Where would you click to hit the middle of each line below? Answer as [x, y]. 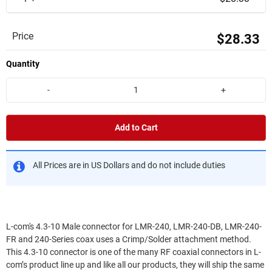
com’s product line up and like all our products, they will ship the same [135, 265]
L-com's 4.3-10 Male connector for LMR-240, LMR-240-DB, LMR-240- [134, 226]
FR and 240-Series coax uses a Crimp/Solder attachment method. [129, 239]
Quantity [23, 64]
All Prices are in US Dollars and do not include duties [129, 165]
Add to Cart [136, 127]
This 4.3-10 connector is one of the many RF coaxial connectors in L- [134, 252]
